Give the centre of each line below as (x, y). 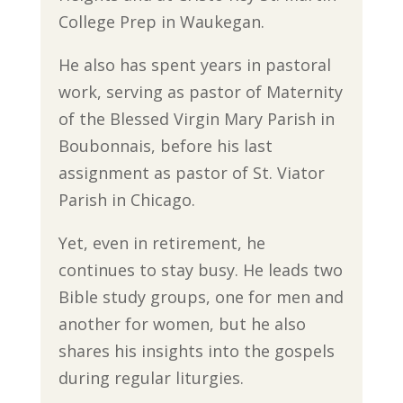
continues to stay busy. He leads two (200, 270)
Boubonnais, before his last (165, 146)
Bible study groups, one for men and (201, 297)
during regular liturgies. (151, 378)
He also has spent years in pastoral (194, 65)
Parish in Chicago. (126, 200)
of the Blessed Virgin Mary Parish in (196, 119)
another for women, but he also (182, 324)
